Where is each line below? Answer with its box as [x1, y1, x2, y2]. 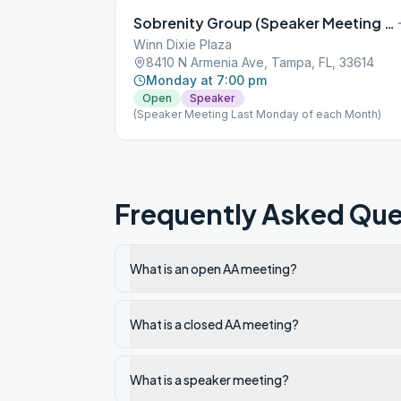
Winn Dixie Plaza [133, 37, 232, 52]
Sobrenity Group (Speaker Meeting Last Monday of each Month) [384, 13, 395, 32]
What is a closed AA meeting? [130, 316, 299, 332]
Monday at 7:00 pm [146, 73, 267, 88]
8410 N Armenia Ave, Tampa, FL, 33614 [146, 55, 374, 70]
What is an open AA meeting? [130, 260, 297, 277]
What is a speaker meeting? [130, 371, 289, 388]
